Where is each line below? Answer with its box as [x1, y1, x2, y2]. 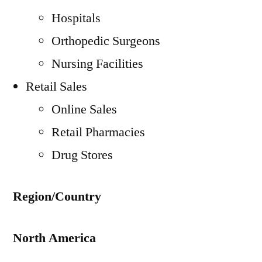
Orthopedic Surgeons [51, 33, 160, 49]
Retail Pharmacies [51, 124, 145, 140]
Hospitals [51, 10, 101, 26]
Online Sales [51, 101, 117, 118]
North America [13, 230, 96, 246]
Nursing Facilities [51, 56, 143, 72]
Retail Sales [26, 78, 87, 95]
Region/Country [13, 188, 101, 205]
